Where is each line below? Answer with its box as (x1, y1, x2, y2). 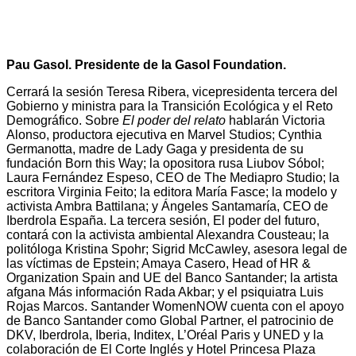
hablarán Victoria (226, 113, 325, 127)
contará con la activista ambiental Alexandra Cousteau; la (6, 227, 329, 242)
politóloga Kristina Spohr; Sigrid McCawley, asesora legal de (6, 242, 347, 256)
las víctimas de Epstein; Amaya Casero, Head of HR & (6, 256, 311, 270)
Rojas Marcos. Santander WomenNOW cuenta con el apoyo (6, 299, 344, 313)
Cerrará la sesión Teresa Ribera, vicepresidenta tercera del (6, 84, 338, 99)
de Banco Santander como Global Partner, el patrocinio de (6, 313, 334, 327)
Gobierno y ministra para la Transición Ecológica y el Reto (6, 99, 333, 113)
